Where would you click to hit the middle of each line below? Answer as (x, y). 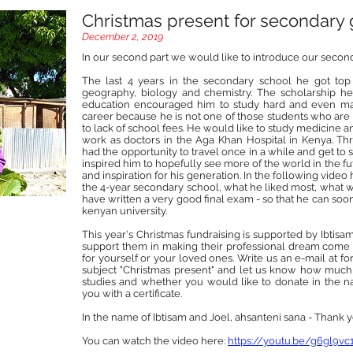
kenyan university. (124, 210)
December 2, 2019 (123, 37)
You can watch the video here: (155, 340)
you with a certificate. (132, 293)
